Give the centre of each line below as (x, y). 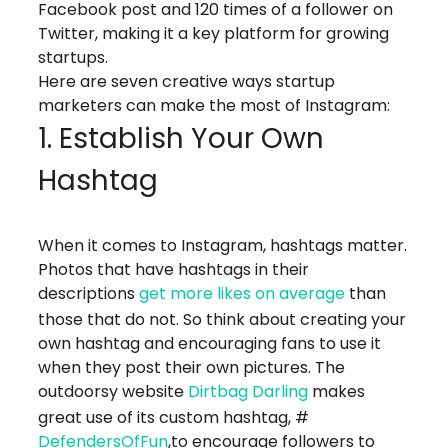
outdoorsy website (113, 392)
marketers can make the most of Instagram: (214, 106)
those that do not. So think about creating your (222, 320)
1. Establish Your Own (181, 139)
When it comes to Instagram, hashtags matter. (223, 246)
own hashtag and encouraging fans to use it (210, 344)
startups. (73, 58)
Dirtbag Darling (248, 392)
